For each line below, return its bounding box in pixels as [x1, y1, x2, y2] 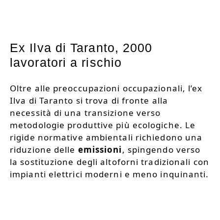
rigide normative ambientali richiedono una [10, 132, 203, 143]
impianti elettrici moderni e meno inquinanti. [10, 168, 209, 180]
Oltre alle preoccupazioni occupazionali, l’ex [10, 82, 203, 94]
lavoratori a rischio [10, 55, 122, 69]
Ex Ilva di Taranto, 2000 [10, 40, 153, 55]
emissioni [78, 144, 122, 156]
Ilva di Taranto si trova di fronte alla [10, 95, 168, 107]
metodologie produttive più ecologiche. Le [10, 119, 196, 131]
